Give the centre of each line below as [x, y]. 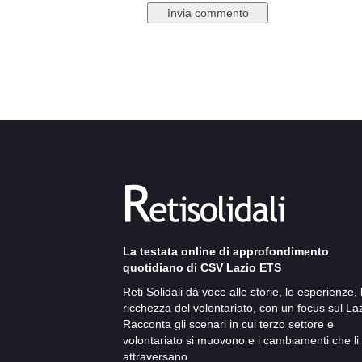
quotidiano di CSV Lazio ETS [202, 268]
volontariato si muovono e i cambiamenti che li [241, 341]
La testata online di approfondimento [226, 252]
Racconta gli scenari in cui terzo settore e [228, 324]
